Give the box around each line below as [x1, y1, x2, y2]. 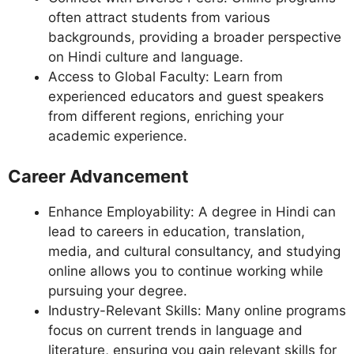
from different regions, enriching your [48, 107, 284, 124]
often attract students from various [48, 9, 270, 25]
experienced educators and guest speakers [48, 88, 324, 104]
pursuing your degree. [48, 283, 187, 299]
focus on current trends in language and [48, 322, 303, 339]
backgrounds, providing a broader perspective [48, 28, 341, 45]
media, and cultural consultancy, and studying [48, 243, 341, 260]
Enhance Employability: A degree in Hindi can [48, 204, 336, 220]
